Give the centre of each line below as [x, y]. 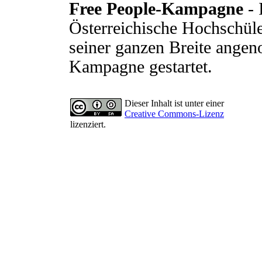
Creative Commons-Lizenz [174, 114]
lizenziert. [88, 124]
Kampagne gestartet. [141, 66]
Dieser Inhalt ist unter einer [174, 103]
